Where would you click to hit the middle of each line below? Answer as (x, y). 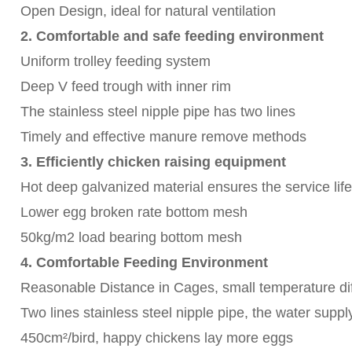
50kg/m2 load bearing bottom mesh (131, 237)
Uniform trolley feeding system (115, 61)
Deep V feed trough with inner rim (125, 86)
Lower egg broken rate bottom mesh (134, 212)
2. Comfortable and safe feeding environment (174, 36)
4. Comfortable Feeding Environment (144, 262)
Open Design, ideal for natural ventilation (148, 11)
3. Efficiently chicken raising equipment (153, 161)
